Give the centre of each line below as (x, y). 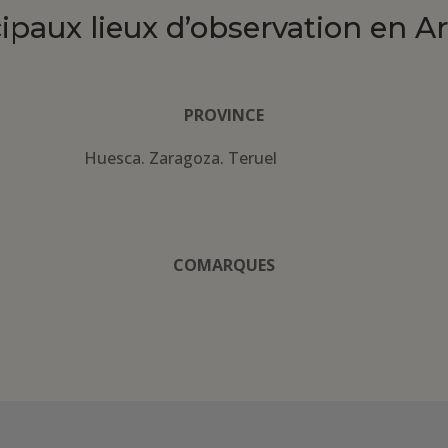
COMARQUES (223, 264)
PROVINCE (223, 115)
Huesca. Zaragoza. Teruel (181, 158)
